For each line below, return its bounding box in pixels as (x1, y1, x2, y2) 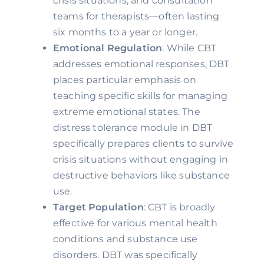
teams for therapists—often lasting (53, 11, 220, 22)
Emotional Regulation (53, 42, 163, 54)
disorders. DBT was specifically (53, 249, 198, 260)
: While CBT (162, 42, 217, 54)
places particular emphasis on (53, 74, 196, 85)
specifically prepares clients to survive (53, 138, 234, 149)
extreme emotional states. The (53, 106, 200, 117)
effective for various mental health (53, 217, 217, 229)
